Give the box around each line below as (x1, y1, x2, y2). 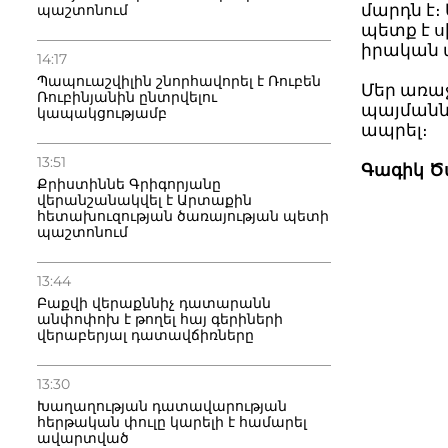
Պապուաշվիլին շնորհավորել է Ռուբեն (37, 72, 321, 90)
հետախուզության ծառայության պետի (37, 207, 329, 225)
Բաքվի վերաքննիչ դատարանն (37, 294, 271, 312)
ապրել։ (361, 120, 429, 141)
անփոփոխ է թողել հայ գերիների (37, 310, 283, 328)
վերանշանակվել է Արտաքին (37, 191, 252, 209)
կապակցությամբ (37, 104, 167, 122)
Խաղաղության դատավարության (37, 397, 287, 415)
